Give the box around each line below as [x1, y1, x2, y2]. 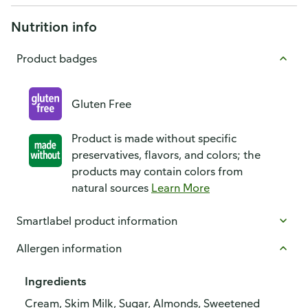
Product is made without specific [71, 131, 236, 145]
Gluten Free [71, 97, 131, 111]
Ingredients [25, 274, 86, 288]
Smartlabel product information [16, 214, 177, 228]
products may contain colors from [71, 164, 243, 178]
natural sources [71, 181, 151, 195]
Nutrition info [11, 18, 97, 35]
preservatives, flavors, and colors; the [71, 148, 261, 162]
